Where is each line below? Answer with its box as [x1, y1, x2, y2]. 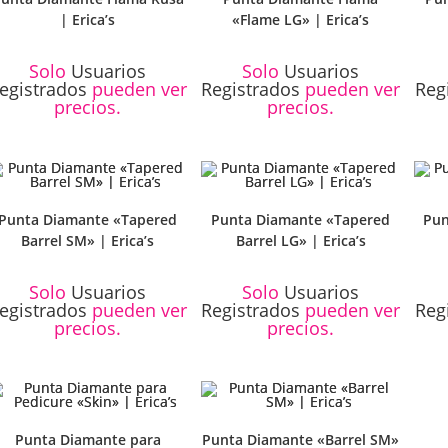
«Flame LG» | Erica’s [232, 10, 370, 30]
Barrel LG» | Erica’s [235, 230, 366, 250]
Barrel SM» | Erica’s [21, 230, 155, 250]
